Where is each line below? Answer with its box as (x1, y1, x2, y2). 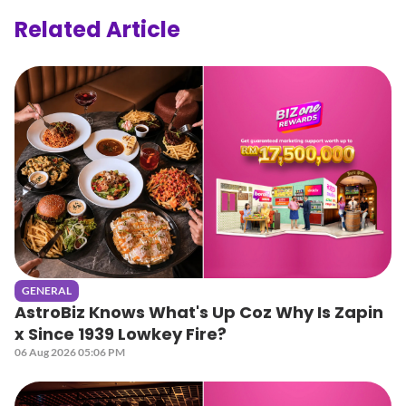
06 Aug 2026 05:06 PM (14, 345, 125, 360)
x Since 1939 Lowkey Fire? (14, 323, 228, 346)
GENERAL (22, 284, 72, 298)
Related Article (14, 14, 180, 45)
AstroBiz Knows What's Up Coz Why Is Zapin (14, 301, 383, 324)
